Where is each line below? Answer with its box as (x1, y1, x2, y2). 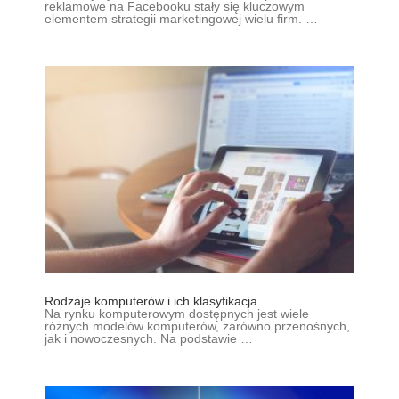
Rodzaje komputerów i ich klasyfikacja (45, 293, 257, 308)
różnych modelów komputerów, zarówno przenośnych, (45, 318, 350, 333)
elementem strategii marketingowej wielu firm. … (45, 11, 318, 26)
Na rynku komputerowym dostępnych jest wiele (45, 305, 309, 321)
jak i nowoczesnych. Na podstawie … (45, 330, 253, 346)
